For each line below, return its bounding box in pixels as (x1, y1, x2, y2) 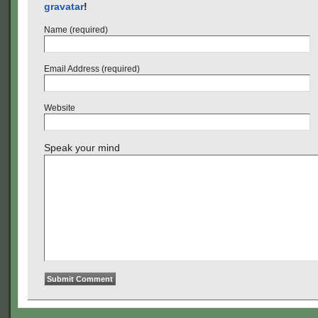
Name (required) (44, 25, 108, 35)
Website (44, 103, 75, 113)
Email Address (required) (44, 64, 140, 74)
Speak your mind (44, 142, 120, 153)
